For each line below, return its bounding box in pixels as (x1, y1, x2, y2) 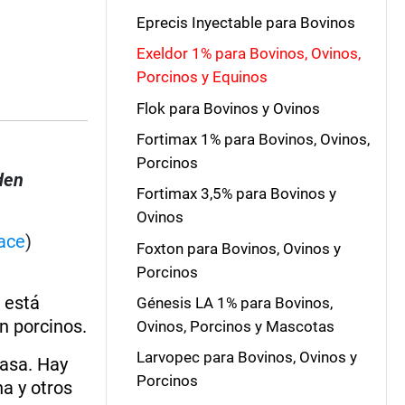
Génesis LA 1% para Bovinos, (136, 294, 333, 312)
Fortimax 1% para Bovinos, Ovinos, (136, 129, 370, 148)
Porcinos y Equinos (136, 68, 268, 87)
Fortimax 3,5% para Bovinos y (136, 184, 336, 203)
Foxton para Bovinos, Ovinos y (136, 239, 341, 258)
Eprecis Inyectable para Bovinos (136, 13, 355, 32)
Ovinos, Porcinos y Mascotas (136, 317, 334, 335)
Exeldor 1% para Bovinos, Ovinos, (136, 44, 361, 63)
